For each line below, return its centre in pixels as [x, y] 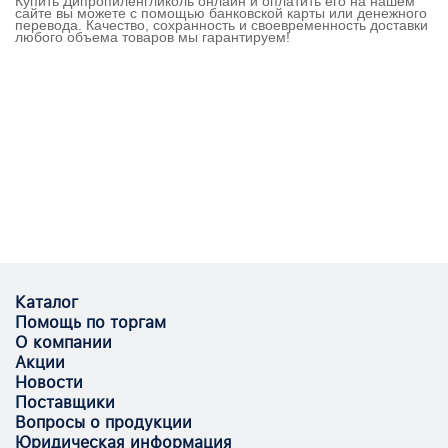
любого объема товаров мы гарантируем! [152, 36]
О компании [63, 342]
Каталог [46, 302]
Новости [49, 382]
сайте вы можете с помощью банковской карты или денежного [221, 12]
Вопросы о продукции [103, 422]
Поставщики [65, 402]
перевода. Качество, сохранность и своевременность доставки [221, 24]
